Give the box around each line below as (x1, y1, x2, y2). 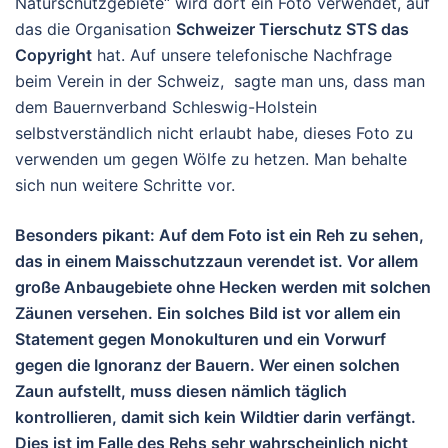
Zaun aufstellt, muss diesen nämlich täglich (15, 381, 347, 402)
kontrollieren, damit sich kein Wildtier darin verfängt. (15, 407, 416, 428)
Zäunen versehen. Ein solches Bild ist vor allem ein (15, 303, 401, 324)
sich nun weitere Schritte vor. (15, 175, 235, 196)
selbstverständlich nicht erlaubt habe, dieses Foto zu (15, 123, 413, 144)
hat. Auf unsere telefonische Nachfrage (92, 45, 392, 66)
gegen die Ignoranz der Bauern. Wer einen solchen (15, 355, 400, 376)
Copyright (15, 45, 92, 66)
